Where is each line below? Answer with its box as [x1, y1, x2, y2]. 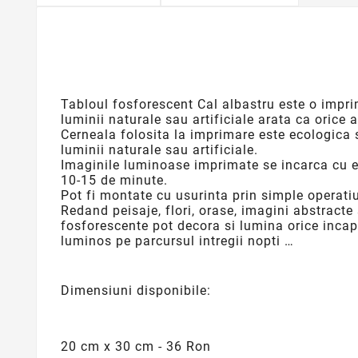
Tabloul [61, 96, 113, 112]
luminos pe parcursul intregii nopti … [61, 233, 294, 249]
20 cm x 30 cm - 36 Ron [61, 338, 211, 354]
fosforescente [61, 217, 153, 233]
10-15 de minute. [61, 172, 168, 188]
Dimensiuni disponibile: [61, 282, 211, 298]
